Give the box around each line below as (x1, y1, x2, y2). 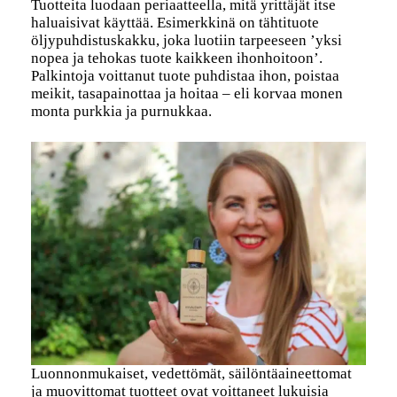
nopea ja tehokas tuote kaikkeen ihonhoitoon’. (30, 50, 323, 67)
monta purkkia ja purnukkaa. (30, 103, 212, 121)
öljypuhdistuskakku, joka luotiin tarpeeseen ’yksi (30, 32, 342, 50)
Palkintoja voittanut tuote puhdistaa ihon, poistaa (30, 67, 339, 85)
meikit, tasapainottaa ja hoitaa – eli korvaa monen (30, 85, 343, 103)
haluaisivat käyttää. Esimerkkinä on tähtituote (30, 14, 319, 32)
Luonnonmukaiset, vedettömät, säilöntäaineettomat (30, 365, 352, 383)
